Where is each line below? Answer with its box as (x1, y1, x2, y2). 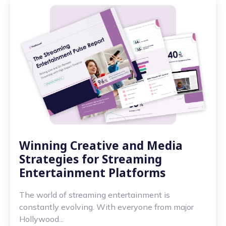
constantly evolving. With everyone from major (19, 202, 194, 212)
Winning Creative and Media (19, 138, 183, 154)
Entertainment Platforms (19, 165, 165, 181)
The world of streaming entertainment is (19, 190, 170, 200)
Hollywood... (19, 214, 64, 224)
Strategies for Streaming (19, 151, 162, 167)
